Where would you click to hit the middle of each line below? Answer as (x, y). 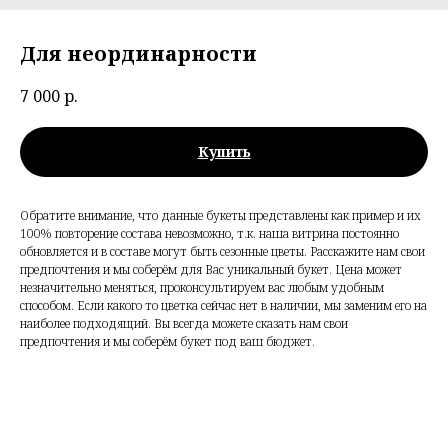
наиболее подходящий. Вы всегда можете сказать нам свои (184, 324)
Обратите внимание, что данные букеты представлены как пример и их (220, 216)
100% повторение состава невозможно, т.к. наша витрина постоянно (209, 234)
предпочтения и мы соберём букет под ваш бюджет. (167, 342)
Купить (224, 152)
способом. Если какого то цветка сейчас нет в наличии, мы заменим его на (223, 306)
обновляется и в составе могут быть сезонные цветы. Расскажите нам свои (222, 252)
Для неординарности (138, 53)
